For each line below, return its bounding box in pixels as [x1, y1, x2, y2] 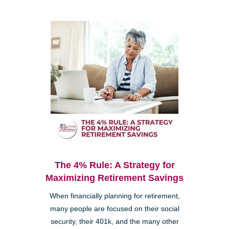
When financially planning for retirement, [49, 192, 180, 200]
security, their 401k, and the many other [50, 218, 179, 226]
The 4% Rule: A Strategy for [54, 160, 175, 171]
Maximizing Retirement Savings [45, 173, 184, 184]
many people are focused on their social [50, 205, 179, 213]
